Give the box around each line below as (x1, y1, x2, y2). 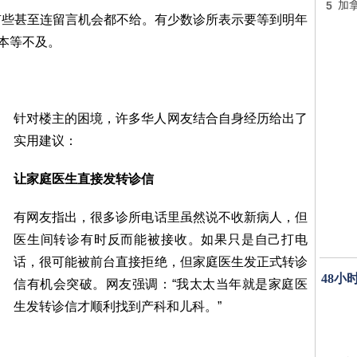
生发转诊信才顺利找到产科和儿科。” (14, 300, 222, 313)
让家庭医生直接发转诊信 (14, 172, 154, 186)
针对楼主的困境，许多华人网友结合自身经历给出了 (14, 112, 308, 125)
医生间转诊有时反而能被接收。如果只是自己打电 (14, 233, 308, 246)
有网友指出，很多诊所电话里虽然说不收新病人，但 (14, 210, 308, 224)
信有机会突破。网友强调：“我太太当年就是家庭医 (14, 277, 308, 291)
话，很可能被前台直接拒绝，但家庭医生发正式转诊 (14, 255, 308, 269)
